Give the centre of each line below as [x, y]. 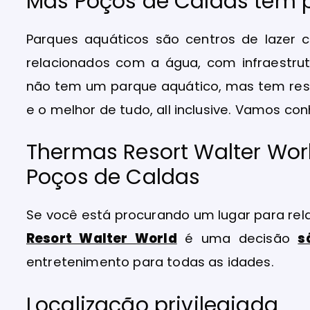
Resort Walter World [102, 239]
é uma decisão [237, 239]
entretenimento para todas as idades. [152, 262]
